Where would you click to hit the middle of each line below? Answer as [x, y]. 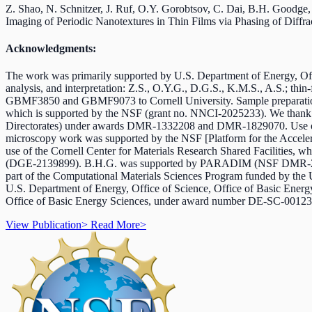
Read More [115, 225]
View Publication [44, 225]
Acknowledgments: [51, 48]
